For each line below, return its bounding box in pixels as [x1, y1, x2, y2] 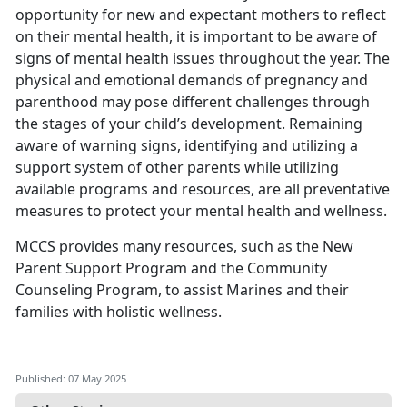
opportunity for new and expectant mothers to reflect [15, 4, 386, 25]
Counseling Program [15, 279, 158, 300]
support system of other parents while [15, 156, 284, 177]
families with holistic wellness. [15, 301, 229, 322]
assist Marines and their [184, 279, 349, 300]
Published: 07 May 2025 [15, 371, 126, 385]
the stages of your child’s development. [15, 113, 289, 134]
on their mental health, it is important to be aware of [15, 25, 377, 46]
